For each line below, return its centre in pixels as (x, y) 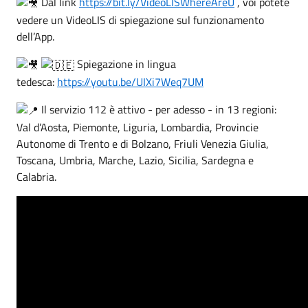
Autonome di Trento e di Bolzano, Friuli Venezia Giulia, (143, 144)
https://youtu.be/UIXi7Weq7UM (130, 82)
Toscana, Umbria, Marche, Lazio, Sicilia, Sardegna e (135, 160)
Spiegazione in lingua (125, 64)
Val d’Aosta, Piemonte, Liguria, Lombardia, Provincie (137, 127)
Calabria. (36, 177)
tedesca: (37, 82)
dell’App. (35, 36)
